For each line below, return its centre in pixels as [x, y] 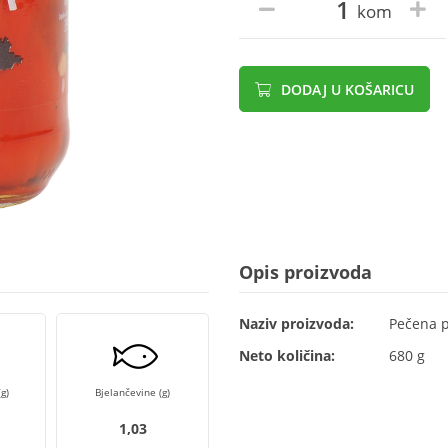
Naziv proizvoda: [296, 323]
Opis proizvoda [305, 272]
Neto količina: [287, 355]
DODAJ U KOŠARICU [345, 89]
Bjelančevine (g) [132, 392]
